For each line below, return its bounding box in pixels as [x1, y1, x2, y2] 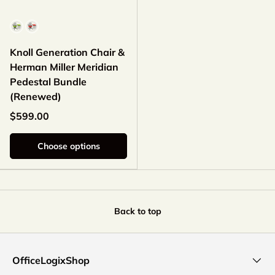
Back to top [114, 206, 161, 217]
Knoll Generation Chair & [10, 46, 125, 59]
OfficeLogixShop [12, 254, 90, 267]
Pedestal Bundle [10, 76, 87, 88]
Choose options [37, 141, 100, 152]
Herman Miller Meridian [10, 61, 118, 74]
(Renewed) [10, 90, 61, 103]
